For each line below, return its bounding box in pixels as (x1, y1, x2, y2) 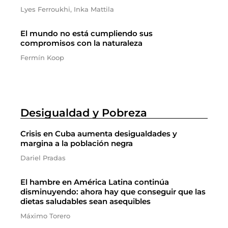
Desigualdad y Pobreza (20, 106, 147, 119)
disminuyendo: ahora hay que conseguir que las (20, 187, 206, 196)
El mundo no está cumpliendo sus (20, 28, 153, 38)
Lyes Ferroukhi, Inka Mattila (20, 5, 114, 13)
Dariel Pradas (20, 154, 66, 162)
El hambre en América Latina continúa (20, 177, 169, 187)
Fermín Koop (20, 53, 64, 62)
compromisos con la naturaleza (20, 38, 142, 48)
